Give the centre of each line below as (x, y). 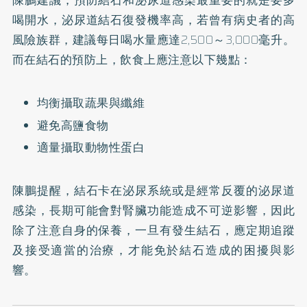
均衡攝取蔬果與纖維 (91, 103)
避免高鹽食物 (73, 125)
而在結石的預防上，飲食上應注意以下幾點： (132, 60)
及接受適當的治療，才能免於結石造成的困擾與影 (153, 250)
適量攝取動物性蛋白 (91, 147)
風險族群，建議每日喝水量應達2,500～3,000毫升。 (153, 40)
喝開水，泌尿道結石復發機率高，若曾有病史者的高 (153, 20)
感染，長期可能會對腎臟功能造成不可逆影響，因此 (153, 210)
